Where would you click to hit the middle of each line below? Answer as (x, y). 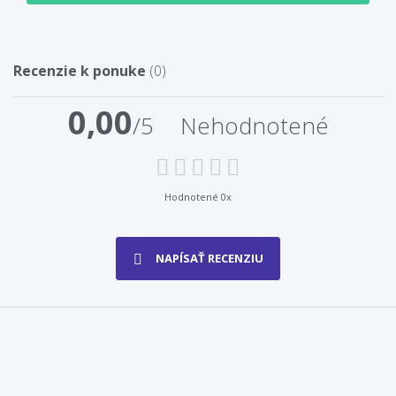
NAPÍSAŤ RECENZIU (209, 259)
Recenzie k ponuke (81, 70)
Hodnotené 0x (198, 196)
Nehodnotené (254, 125)
